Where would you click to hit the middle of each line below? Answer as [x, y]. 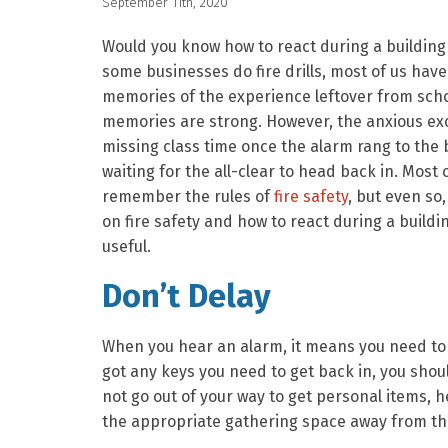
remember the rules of [188, 196]
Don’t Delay [186, 296]
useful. [126, 246]
